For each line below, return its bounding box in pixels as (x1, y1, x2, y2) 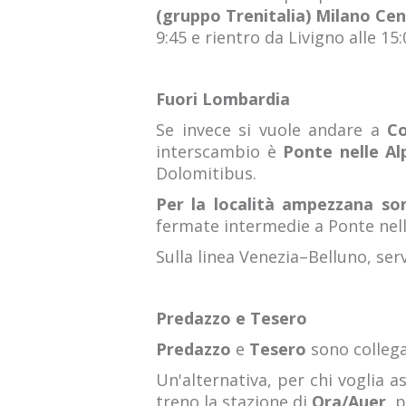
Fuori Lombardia (156, 88, 290, 110)
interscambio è (156, 140, 284, 162)
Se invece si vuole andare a (156, 119, 387, 140)
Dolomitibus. (156, 162, 256, 184)
